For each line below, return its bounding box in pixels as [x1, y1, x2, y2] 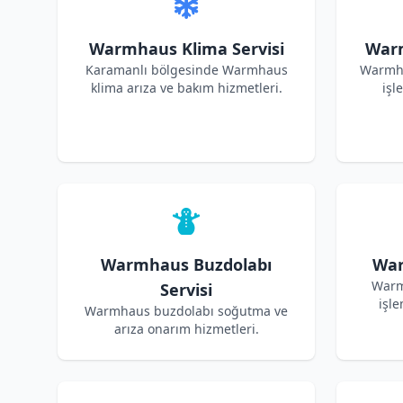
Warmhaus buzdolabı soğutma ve [85, 302, 288, 319]
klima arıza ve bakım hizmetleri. [90, 79, 282, 96]
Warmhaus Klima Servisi [88, 38, 284, 59]
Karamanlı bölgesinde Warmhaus [85, 61, 288, 78]
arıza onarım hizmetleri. [113, 320, 259, 337]
